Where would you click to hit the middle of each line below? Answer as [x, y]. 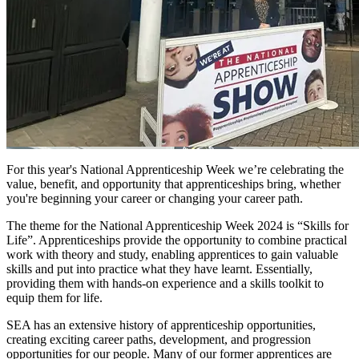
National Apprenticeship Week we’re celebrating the [212, 169]
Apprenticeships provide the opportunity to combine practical [193, 240]
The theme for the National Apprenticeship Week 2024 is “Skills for [177, 225]
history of [142, 325]
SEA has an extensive [61, 325]
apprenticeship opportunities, [242, 325]
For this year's [43, 169]
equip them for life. [54, 297]
